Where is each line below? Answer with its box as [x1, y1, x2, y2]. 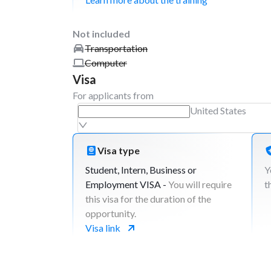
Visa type [97, 145, 140, 156]
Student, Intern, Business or [85, 164, 197, 175]
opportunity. [85, 207, 136, 219]
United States [190, 105, 246, 116]
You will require [168, 178, 232, 190]
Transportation [85, 42, 148, 54]
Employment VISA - [85, 178, 168, 190]
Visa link [85, 222, 120, 233]
